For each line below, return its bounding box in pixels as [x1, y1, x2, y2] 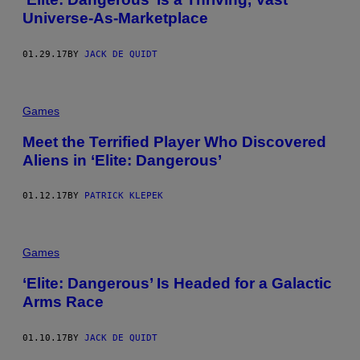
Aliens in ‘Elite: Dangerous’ [22, 151, 222, 169]
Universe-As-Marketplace [22, 10, 208, 27]
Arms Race [22, 293, 104, 311]
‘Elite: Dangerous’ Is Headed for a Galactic [22, 275, 332, 292]
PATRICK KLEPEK [84, 190, 163, 202]
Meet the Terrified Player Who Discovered [22, 133, 326, 150]
